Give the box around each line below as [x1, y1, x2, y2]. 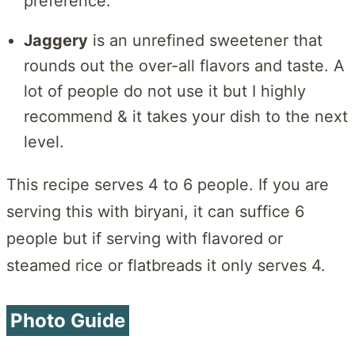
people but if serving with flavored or [6, 229, 283, 249]
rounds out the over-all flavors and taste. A [23, 55, 345, 75]
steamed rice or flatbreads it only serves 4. [6, 256, 326, 276]
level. [23, 132, 64, 151]
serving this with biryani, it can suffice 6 [6, 202, 304, 222]
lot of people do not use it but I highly [23, 81, 306, 101]
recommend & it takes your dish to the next [23, 106, 348, 126]
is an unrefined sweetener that [87, 30, 323, 50]
